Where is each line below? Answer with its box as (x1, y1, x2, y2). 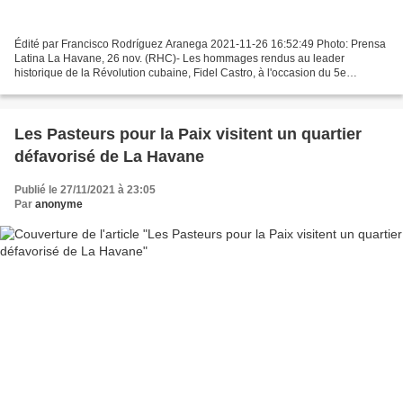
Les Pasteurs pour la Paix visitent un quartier (14, 124, 362, 143)
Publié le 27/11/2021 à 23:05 (14, 183, 156, 196)
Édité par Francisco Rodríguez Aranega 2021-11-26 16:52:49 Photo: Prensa (14, 37, 386, 50)
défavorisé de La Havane (14, 147, 204, 166)
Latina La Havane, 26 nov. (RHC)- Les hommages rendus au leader (14, 51, 345, 65)
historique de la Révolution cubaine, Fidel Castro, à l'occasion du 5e (14, 66, 346, 79)
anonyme (35, 197, 83, 210)
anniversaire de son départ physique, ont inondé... (14, 80, 259, 94)
